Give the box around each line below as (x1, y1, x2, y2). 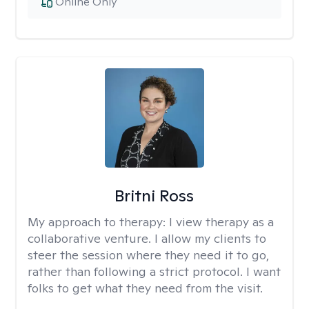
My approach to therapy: (28, 214, 169, 230)
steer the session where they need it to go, (28, 247, 269, 263)
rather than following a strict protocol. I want (28, 263, 281, 279)
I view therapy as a (169, 214, 274, 230)
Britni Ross (114, 185, 195, 206)
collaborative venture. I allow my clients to (28, 230, 266, 246)
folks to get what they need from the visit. (28, 280, 263, 296)
